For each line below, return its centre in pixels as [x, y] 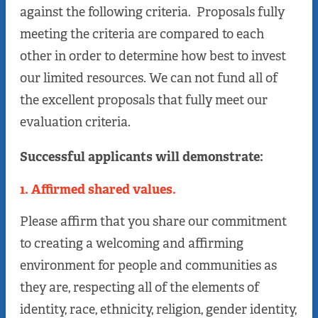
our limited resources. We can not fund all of [149, 78]
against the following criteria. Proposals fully [152, 12]
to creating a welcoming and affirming [132, 244]
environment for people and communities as [148, 266]
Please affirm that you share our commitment [153, 222]
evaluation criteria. [75, 122]
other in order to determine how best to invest [153, 56]
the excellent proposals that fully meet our [144, 100]
